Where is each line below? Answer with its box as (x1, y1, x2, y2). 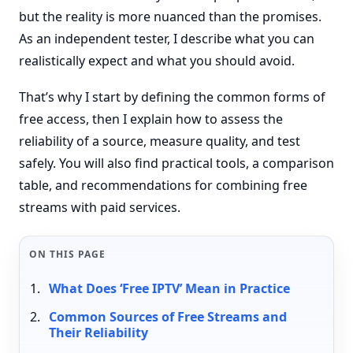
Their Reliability (48, 324, 148, 341)
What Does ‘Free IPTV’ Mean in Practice (48, 280, 290, 297)
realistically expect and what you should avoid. (19, 52, 295, 69)
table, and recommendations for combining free (19, 176, 307, 194)
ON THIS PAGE (29, 247, 106, 261)
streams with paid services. (19, 199, 180, 216)
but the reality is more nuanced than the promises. (19, 8, 321, 25)
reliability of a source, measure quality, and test (19, 132, 300, 150)
